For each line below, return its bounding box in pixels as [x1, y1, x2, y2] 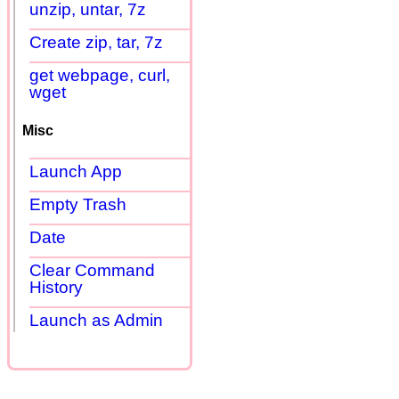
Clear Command [29, 261, 155, 281]
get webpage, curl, [29, 65, 170, 85]
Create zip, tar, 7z [29, 32, 163, 52]
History [29, 278, 83, 297]
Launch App [29, 162, 122, 182]
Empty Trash [29, 195, 126, 215]
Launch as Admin [29, 311, 163, 330]
